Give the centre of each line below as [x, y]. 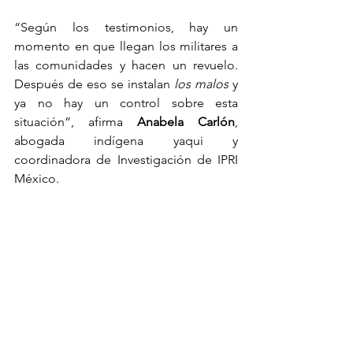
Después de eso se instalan [94, 84]
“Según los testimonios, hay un [126, 27]
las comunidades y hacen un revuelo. [126, 65]
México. [37, 178]
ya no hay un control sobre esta [126, 102]
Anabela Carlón [186, 121]
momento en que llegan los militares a [126, 46]
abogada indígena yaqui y [126, 140]
